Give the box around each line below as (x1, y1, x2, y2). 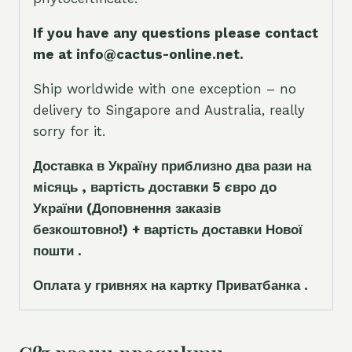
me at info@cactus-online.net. (33, 46, 244, 63)
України (33, 200, 86, 217)
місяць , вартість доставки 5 (33, 179, 225, 196)
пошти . (33, 243, 82, 259)
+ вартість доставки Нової (132, 222, 302, 238)
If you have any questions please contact (33, 25, 318, 42)
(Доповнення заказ (86, 200, 209, 217)
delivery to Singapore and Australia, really (33, 102, 305, 119)
